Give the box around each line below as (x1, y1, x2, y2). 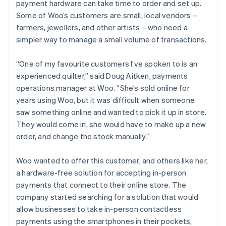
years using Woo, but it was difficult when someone (16, 94, 195, 105)
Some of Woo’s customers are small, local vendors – (16, 10, 198, 20)
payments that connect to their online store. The (16, 179, 187, 190)
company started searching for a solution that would (16, 191, 199, 202)
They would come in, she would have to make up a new (16, 119, 206, 129)
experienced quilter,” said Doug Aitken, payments (16, 70, 188, 81)
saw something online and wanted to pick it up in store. (16, 106, 207, 117)
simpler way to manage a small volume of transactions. (16, 34, 207, 44)
